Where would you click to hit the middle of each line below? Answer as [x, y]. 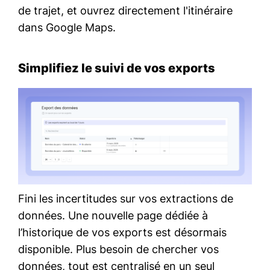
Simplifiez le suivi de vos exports [117, 68]
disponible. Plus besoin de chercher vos [118, 250]
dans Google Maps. [67, 27]
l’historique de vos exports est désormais [122, 233]
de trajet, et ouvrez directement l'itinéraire [125, 10]
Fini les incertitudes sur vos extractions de [126, 199]
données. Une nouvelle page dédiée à [113, 216]
